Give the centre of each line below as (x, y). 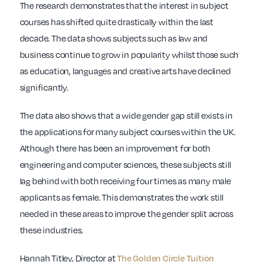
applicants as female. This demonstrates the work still (121, 197)
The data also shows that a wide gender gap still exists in (126, 116)
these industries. (51, 230)
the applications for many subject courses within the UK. (127, 132)
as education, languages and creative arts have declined (125, 71)
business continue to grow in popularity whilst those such (129, 55)
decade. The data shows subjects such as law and (114, 38)
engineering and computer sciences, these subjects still (125, 165)
